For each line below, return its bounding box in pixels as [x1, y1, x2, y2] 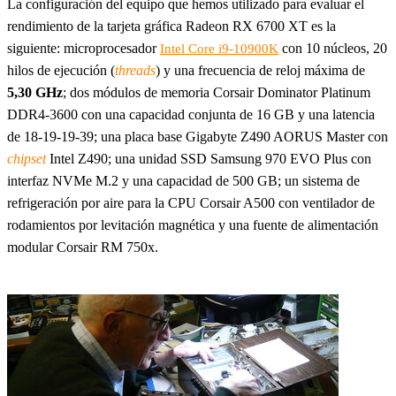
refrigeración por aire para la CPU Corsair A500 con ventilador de [7, 195, 375, 211]
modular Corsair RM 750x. [7, 240, 158, 255]
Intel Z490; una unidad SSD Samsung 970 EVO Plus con [46, 151, 371, 167]
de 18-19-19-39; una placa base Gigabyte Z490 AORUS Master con [7, 129, 388, 145]
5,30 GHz [7, 85, 63, 101]
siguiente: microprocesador [7, 41, 160, 57]
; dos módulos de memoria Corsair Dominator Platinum [63, 85, 370, 101]
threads [115, 63, 156, 79]
